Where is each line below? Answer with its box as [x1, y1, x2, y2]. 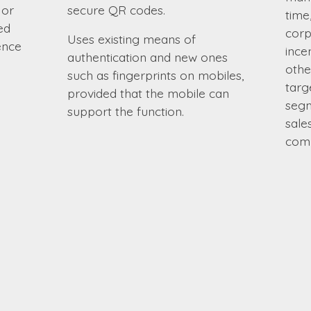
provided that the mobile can [67, 85, 229, 101]
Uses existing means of [67, 31, 196, 47]
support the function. [67, 103, 184, 119]
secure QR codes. [67, 1, 165, 17]
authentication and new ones [67, 49, 228, 65]
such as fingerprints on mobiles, [67, 67, 244, 83]
